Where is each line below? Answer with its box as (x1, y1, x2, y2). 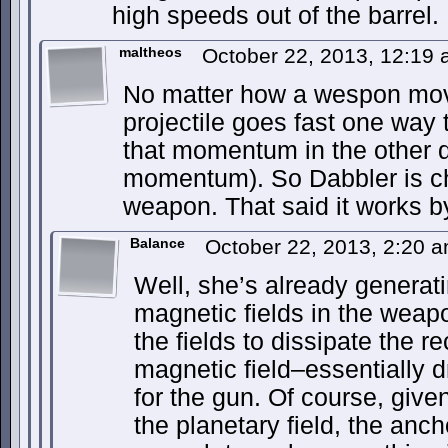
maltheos (119, 44, 182, 60)
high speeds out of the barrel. (112, 2, 439, 29)
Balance (130, 235, 185, 251)
